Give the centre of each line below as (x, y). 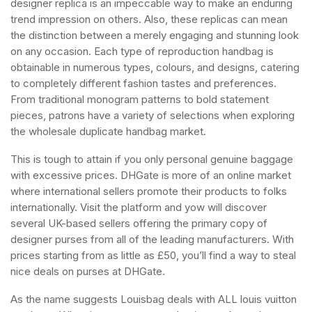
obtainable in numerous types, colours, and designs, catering (155, 67)
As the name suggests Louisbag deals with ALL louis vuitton (154, 299)
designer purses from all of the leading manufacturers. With (152, 239)
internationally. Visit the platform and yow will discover (139, 207)
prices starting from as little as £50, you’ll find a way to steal (153, 255)
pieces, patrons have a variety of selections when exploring (153, 115)
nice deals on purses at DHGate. (88, 271)
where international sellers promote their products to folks (149, 191)
